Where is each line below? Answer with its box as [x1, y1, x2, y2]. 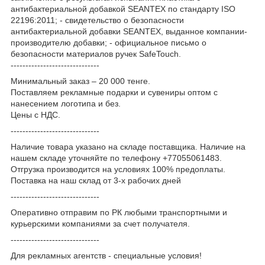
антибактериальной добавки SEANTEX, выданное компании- [11, 26, 247, 36]
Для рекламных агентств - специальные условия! [11, 250, 202, 260]
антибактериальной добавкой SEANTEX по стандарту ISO [11, 4, 235, 14]
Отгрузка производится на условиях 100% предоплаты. [11, 164, 225, 174]
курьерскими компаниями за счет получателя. [11, 218, 190, 228]
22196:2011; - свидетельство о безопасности [11, 15, 184, 25]
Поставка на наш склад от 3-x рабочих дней [11, 175, 181, 185]
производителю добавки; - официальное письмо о [11, 37, 206, 47]
